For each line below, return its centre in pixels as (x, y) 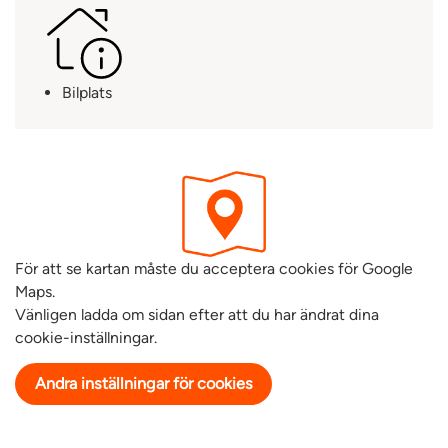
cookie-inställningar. (86, 338)
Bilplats (87, 92)
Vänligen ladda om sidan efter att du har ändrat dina (197, 315)
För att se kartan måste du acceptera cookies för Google (214, 269)
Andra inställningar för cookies (143, 384)
